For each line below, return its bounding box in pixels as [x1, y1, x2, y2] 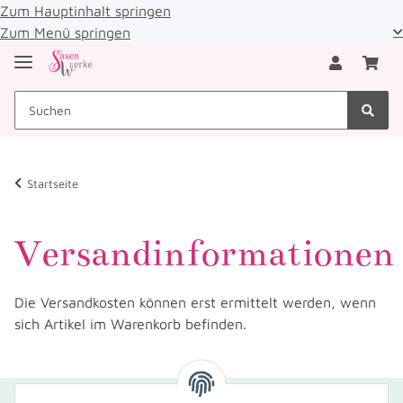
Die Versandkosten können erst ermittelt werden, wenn [14, 293, 376, 310]
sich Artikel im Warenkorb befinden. [14, 315, 246, 332]
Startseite [27, 175, 78, 191]
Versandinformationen [14, 230, 394, 275]
